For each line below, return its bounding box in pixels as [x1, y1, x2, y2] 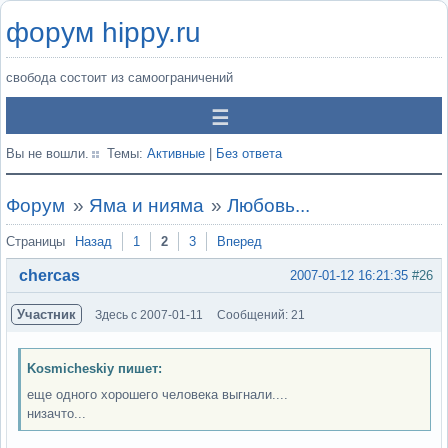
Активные [147, 146, 205, 161]
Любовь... [227, 195, 311, 216]
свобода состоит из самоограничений [6, 70, 233, 85]
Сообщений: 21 [217, 307, 305, 322]
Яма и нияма [88, 195, 204, 216]
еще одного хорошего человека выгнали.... [27, 387, 288, 403]
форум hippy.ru [6, 17, 201, 48]
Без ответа [216, 146, 282, 161]
